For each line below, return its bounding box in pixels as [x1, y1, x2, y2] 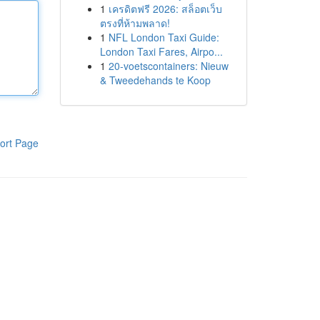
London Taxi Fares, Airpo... [99, 44, 223, 59]
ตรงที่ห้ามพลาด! [99, 16, 170, 30]
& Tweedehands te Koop [99, 73, 211, 87]
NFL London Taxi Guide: [108, 30, 219, 44]
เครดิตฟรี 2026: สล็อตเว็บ [108, 1, 222, 16]
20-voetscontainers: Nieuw [108, 59, 229, 73]
